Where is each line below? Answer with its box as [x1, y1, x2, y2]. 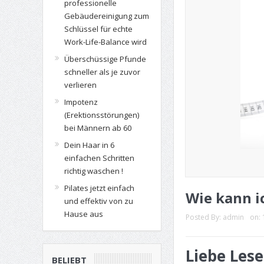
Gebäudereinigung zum [64, 11, 149, 21]
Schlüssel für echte [64, 24, 133, 34]
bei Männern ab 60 [64, 123, 131, 133]
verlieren [64, 80, 97, 90]
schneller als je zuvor [64, 67, 140, 77]
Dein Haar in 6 [64, 140, 114, 150]
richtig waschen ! [64, 166, 123, 176]
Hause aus [64, 209, 103, 219]
